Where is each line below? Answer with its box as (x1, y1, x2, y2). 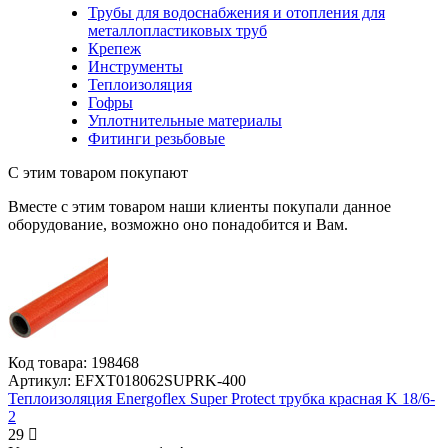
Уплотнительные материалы (88, 112, 282, 130)
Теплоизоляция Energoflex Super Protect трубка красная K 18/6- (8, 390, 435, 408)
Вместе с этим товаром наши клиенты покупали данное (8, 198, 391, 216)
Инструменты (88, 58, 183, 76)
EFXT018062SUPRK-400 (71, 372, 246, 390)
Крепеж (88, 40, 141, 58)
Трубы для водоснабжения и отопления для (88, 4, 385, 22)
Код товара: (8, 354, 87, 372)
